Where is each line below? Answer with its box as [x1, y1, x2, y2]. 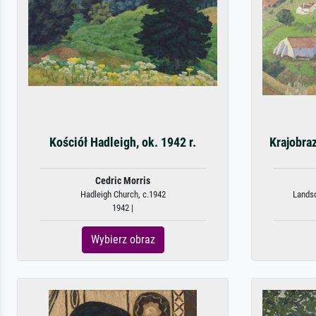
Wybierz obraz [90, 233, 155, 246]
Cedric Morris [95, 175, 150, 187]
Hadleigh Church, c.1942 [80, 189, 166, 200]
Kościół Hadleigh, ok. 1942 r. [49, 135, 196, 150]
